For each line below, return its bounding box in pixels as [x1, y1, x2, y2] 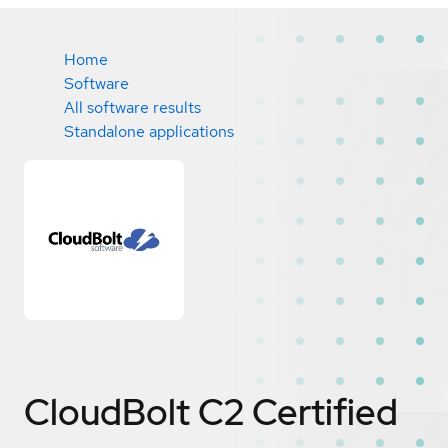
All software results [64, 97, 201, 118]
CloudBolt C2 [24, 387, 244, 436]
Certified [252, 387, 398, 436]
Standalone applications [64, 121, 234, 142]
